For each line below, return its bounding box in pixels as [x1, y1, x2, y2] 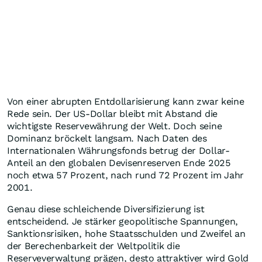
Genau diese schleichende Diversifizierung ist [7, 204, 205, 215]
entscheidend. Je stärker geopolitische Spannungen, [7, 216, 239, 227]
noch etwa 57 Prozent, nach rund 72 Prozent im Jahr [7, 170, 244, 181]
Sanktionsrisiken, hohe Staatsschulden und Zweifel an [7, 228, 246, 240]
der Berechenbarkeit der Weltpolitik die [7, 240, 180, 252]
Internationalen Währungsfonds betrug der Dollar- [7, 145, 230, 157]
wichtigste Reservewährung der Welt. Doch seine [7, 120, 222, 132]
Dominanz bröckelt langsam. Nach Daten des [7, 133, 207, 144]
